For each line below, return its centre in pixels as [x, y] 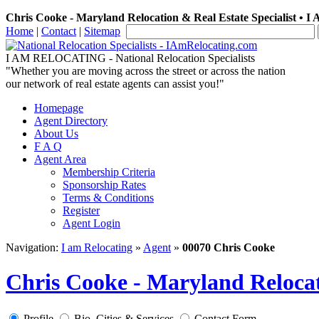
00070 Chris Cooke [229, 247]
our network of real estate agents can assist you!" [115, 84]
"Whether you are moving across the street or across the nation [146, 71]
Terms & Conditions [108, 198]
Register [81, 210]
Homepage [59, 108]
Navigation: [33, 247]
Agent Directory [71, 121]
